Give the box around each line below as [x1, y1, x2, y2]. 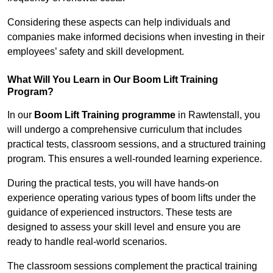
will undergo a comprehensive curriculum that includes [7, 124, 242, 135]
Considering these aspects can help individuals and [7, 17, 230, 28]
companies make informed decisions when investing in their [7, 32, 264, 43]
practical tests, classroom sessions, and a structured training [7, 139, 266, 150]
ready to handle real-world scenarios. [7, 236, 167, 247]
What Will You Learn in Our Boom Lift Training [7, 74, 218, 85]
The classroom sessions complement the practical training [7, 261, 257, 272]
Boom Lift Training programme [34, 110, 175, 121]
